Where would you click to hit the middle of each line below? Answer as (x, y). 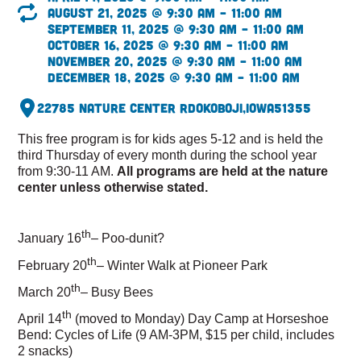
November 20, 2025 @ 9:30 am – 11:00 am (174, 60)
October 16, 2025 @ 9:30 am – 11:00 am (168, 44)
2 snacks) (46, 351)
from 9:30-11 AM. (68, 171)
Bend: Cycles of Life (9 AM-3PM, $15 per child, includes (176, 335)
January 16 (50, 238)
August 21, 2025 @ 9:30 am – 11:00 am (164, 12)
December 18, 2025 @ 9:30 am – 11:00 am (173, 77)
